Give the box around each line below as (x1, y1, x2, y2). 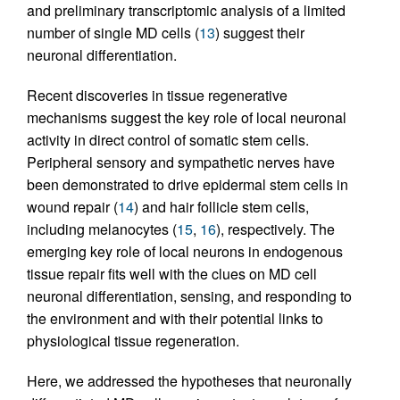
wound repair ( (27, 196, 118, 218)
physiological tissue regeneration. (27, 330, 239, 352)
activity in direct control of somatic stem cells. (27, 129, 309, 151)
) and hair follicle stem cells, (134, 196, 309, 218)
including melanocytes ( (27, 219, 177, 240)
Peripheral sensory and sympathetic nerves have (27, 152, 335, 173)
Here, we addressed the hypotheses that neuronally (27, 371, 352, 392)
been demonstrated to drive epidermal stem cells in (27, 174, 348, 196)
